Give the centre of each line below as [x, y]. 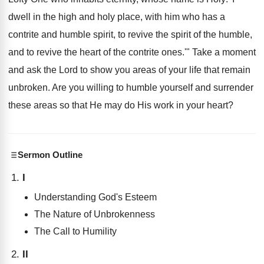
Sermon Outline [50, 155]
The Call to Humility [75, 231]
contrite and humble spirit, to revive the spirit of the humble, [130, 34]
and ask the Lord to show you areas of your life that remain [129, 70]
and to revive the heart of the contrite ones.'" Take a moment [132, 52]
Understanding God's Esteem [95, 197]
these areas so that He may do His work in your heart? [121, 105]
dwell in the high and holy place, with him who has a [117, 17]
